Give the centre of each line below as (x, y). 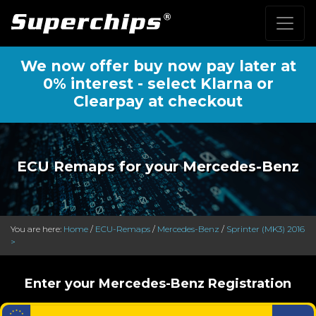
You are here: (37, 229)
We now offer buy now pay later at (158, 66)
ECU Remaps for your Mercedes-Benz (158, 166)
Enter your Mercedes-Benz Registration (158, 284)
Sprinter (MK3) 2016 (266, 229)
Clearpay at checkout (158, 101)
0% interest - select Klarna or (158, 84)
